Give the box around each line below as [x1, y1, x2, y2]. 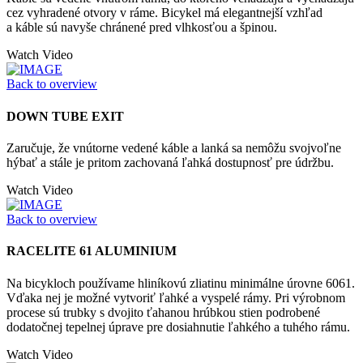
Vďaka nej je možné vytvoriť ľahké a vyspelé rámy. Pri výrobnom [6, 290, 345, 305]
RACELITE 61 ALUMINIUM [6, 244, 177, 258]
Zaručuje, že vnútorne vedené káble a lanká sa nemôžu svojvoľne [6, 140, 341, 155]
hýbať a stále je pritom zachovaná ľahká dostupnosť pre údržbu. [6, 155, 334, 169]
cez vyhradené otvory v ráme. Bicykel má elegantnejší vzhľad [6, 6, 322, 20]
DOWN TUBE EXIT [6, 109, 124, 123]
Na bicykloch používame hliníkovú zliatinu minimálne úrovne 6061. [6, 275, 355, 290]
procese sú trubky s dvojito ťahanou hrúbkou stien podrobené [6, 305, 320, 319]
